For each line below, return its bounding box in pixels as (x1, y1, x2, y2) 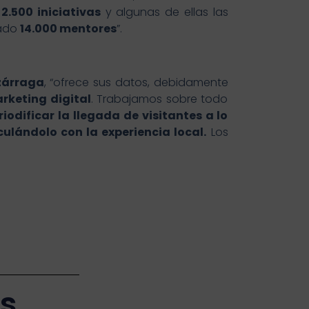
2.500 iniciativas (1, 4, 101, 21)
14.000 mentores (19, 21, 117, 37)
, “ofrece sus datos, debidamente (43, 74, 228, 91)
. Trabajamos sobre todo (90, 91, 228, 108)
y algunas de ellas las (101, 4, 228, 21)
